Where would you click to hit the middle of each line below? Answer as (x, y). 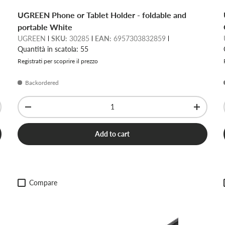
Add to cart (113, 134)
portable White (45, 27)
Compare (43, 183)
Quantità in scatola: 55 (53, 49)
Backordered (42, 83)
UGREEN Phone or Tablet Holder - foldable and (102, 15)
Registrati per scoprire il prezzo (58, 61)
